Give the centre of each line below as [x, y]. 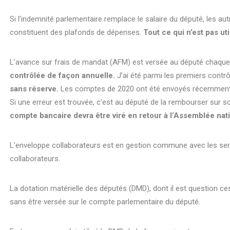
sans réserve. [34, 89]
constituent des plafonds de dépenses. [77, 32]
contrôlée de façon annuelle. [63, 75]
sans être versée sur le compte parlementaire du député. [105, 202]
